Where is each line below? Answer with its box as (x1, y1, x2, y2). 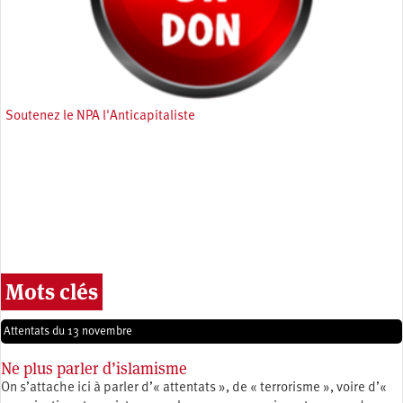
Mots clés (5, 277, 98, 306)
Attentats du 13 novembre (4, 325, 132, 337)
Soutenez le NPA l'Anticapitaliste (5, 109, 195, 123)
